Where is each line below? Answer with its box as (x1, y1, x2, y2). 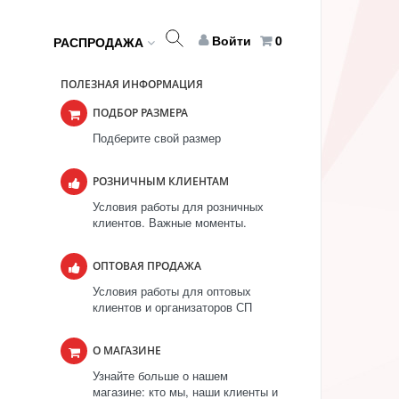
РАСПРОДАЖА (53, 33, 147, 51)
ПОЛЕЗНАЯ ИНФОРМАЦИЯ (61, 77, 203, 92)
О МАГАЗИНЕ (93, 343, 161, 358)
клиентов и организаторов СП (93, 298, 252, 315)
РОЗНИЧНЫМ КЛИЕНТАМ (93, 174, 229, 189)
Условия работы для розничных (93, 198, 264, 215)
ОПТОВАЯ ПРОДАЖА (93, 258, 201, 273)
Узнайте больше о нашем (93, 367, 228, 384)
